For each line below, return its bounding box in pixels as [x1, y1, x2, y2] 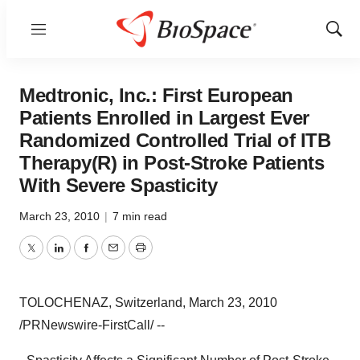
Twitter [30, 250, 68, 264]
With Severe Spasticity [19, 174, 217, 196]
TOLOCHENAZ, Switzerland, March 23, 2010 [19, 296, 277, 309]
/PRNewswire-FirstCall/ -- [19, 318, 165, 332]
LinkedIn [57, 250, 107, 264]
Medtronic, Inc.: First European [19, 84, 293, 106]
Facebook [84, 250, 142, 264]
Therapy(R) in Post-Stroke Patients [19, 152, 324, 174]
